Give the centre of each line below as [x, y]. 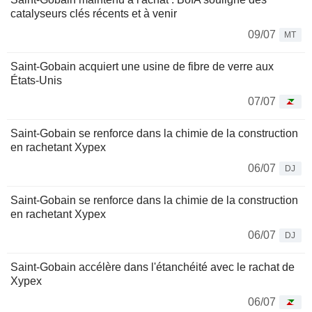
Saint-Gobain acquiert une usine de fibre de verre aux [142, 67]
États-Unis [36, 81]
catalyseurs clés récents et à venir [94, 14]
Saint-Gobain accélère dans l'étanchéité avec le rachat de [153, 267]
